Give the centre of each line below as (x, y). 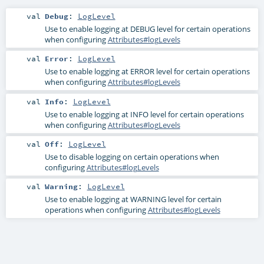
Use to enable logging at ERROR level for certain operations (147, 72)
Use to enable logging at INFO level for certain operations (144, 114)
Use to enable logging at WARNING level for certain (133, 199)
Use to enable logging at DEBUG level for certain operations (147, 29)
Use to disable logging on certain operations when (132, 156)
